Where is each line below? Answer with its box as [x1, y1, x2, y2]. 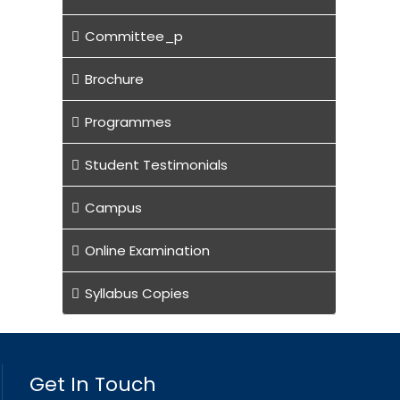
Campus [84, 197, 142, 217]
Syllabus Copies [84, 283, 189, 303]
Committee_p [84, 26, 183, 46]
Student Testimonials [84, 154, 228, 174]
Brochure [84, 69, 144, 88]
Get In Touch [29, 370, 157, 398]
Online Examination [84, 240, 210, 260]
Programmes [84, 112, 171, 131]
